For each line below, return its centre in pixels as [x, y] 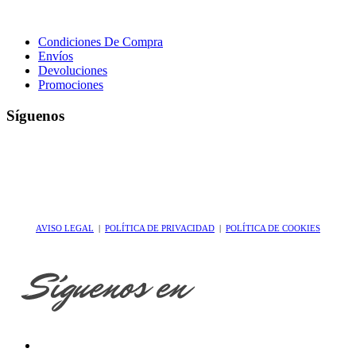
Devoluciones [73, 71]
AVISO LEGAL [65, 228]
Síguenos [35, 116]
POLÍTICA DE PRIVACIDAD [160, 228]
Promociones [71, 85]
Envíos [56, 56]
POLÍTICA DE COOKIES [273, 228]
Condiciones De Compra [101, 42]
